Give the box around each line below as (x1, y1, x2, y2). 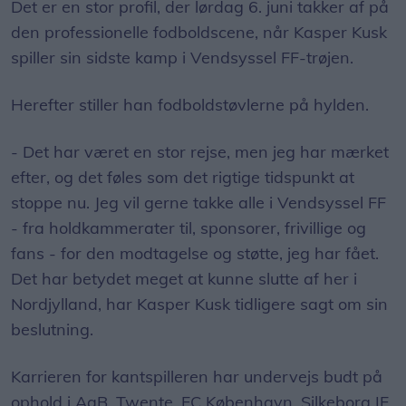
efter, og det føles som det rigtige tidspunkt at (11, 167, 354, 188)
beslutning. (11, 319, 98, 341)
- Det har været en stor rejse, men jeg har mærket (11, 141, 389, 163)
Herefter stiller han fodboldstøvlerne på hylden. (11, 94, 373, 116)
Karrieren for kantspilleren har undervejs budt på (11, 366, 382, 388)
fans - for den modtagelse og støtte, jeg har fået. (11, 243, 379, 265)
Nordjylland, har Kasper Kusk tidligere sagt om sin (11, 294, 388, 315)
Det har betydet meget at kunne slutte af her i (11, 268, 357, 290)
